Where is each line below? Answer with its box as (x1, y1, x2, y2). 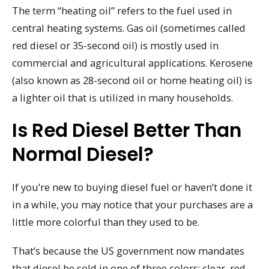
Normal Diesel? (12, 141, 154, 168)
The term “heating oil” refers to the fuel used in (12, 3, 232, 17)
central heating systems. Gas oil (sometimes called (12, 20, 246, 35)
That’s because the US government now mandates (12, 244, 244, 258)
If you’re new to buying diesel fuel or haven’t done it (12, 180, 252, 194)
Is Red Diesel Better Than (12, 116, 241, 144)
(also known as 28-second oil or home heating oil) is (12, 73, 252, 87)
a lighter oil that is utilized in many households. (12, 90, 233, 104)
